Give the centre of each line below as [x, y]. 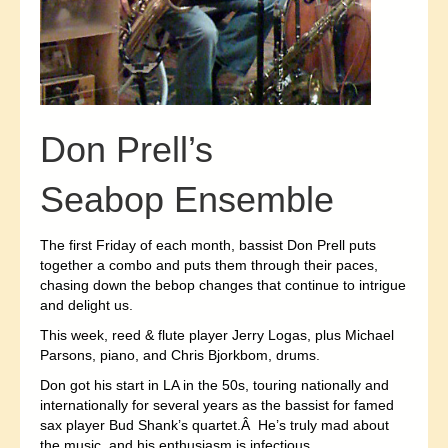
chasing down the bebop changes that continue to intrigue [223, 284]
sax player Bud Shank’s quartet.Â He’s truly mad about [214, 424]
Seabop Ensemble [187, 199]
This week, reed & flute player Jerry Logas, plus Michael [217, 334]
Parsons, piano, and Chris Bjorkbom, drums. [180, 354]
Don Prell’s [126, 149]
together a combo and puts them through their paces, [209, 264]
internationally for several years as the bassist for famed [217, 404]
